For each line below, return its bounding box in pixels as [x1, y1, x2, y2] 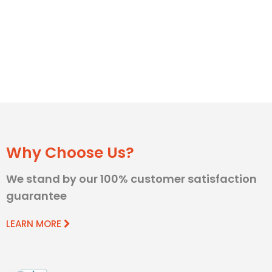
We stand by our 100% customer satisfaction [6, 171, 257, 187]
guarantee [6, 188, 67, 204]
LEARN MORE [6, 217, 64, 231]
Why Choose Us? [6, 142, 134, 164]
